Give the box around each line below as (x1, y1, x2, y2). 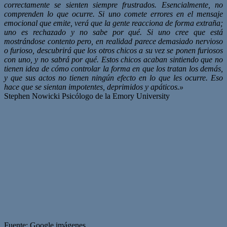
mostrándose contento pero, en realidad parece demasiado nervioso (4, 36, 223, 46)
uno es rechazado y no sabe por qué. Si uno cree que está (4, 27, 223, 36)
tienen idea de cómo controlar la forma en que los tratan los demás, (4, 64, 223, 73)
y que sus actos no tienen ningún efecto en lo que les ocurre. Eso (4, 73, 223, 82)
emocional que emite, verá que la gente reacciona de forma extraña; (4, 18, 223, 27)
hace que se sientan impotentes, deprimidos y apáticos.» (4, 82, 183, 91)
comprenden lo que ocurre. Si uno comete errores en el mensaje (4, 9, 223, 18)
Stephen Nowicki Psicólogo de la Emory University (4, 91, 170, 100)
